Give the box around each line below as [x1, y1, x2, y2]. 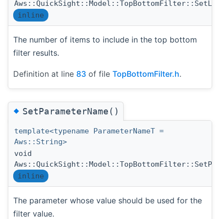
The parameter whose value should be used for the [13, 195, 202, 205]
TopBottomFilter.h [112, 68, 179, 79]
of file [86, 68, 112, 79]
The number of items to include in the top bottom [13, 34, 197, 44]
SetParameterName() [22, 106, 119, 116]
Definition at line [13, 68, 76, 79]
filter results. [13, 47, 59, 58]
